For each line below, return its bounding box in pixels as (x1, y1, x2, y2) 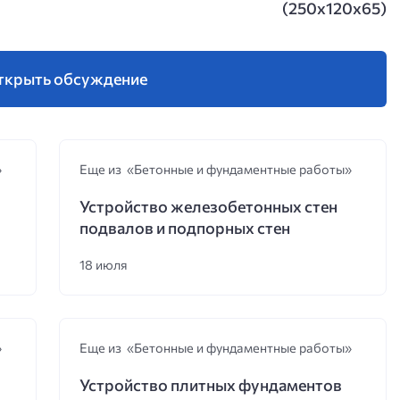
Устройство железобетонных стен (79, 196, 337, 217)
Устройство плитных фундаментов (79, 375, 342, 396)
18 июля (79, 256, 128, 273)
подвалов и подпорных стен (79, 218, 290, 238)
